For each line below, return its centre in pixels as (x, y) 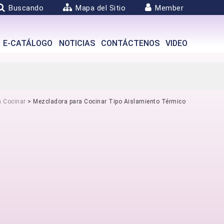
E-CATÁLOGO (28, 43)
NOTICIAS (77, 43)
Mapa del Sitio (100, 8)
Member (169, 8)
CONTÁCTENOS (130, 43)
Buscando (26, 8)
